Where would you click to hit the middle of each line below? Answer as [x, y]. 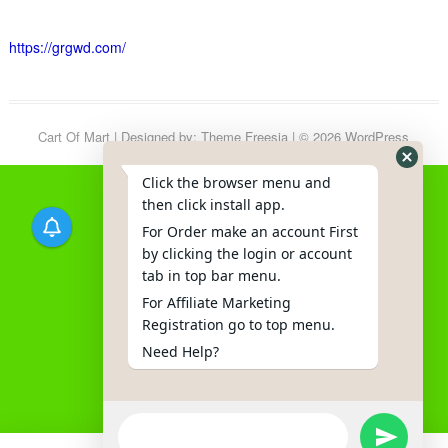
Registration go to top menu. [238, 324]
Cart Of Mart [74, 137]
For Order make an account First [250, 231]
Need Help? [180, 351]
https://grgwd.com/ [67, 47]
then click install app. [213, 204]
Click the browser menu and [236, 182]
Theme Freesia [245, 137]
